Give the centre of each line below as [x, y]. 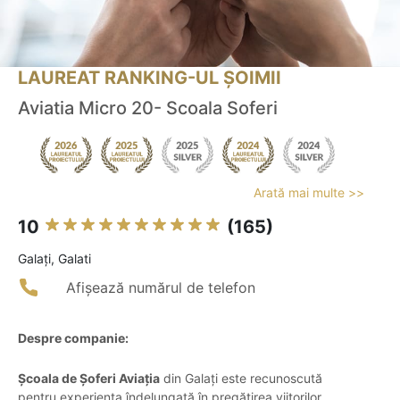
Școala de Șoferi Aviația [89, 379]
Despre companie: [73, 338]
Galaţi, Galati [54, 259]
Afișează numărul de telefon [161, 288]
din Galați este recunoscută [241, 379]
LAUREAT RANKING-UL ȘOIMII [150, 78]
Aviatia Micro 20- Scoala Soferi [148, 108]
